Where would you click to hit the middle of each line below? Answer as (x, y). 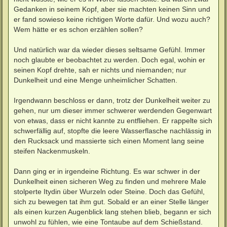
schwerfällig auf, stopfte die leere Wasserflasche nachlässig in (112, 130)
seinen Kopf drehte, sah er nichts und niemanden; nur (100, 70)
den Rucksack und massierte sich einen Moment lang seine (109, 141)
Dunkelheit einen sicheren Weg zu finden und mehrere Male (110, 181)
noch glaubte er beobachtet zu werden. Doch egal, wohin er (109, 60)
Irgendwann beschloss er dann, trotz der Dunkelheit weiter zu (112, 100)
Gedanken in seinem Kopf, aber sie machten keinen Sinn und (112, 9)
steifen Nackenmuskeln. (52, 151)
